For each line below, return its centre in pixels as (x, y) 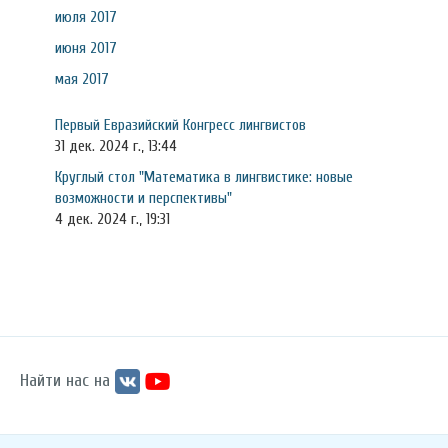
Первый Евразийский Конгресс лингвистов (180, 125)
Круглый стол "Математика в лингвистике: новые (204, 177)
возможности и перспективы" (143, 198)
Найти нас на (65, 380)
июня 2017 (86, 48)
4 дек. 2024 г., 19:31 (112, 219)
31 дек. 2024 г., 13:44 (116, 146)
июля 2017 (86, 17)
